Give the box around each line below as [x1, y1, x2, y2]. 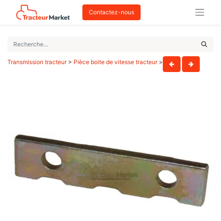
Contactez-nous [89, 8, 135, 16]
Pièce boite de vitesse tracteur [74, 58, 157, 66]
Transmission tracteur [7, 58, 67, 66]
